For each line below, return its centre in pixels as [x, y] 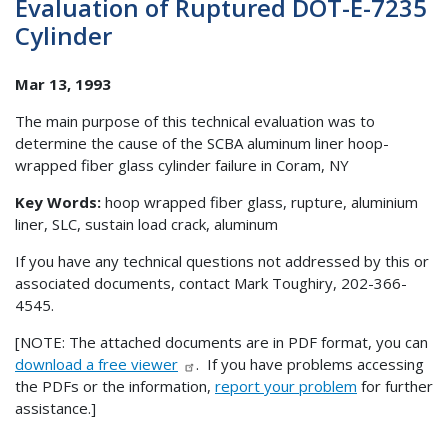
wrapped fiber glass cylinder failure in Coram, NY [182, 164]
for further [395, 385]
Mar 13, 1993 [63, 83]
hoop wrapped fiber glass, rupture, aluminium [259, 201]
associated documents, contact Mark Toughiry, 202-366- [211, 282]
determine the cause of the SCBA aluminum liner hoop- [202, 142]
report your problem [286, 385]
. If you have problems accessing [309, 363]
